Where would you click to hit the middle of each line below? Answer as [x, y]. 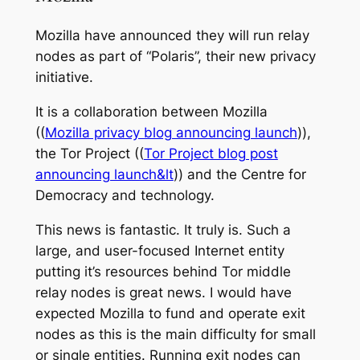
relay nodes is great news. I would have [163, 292]
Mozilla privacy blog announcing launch [171, 132]
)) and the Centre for [239, 174]
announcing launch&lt [104, 174]
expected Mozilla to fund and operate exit [170, 313]
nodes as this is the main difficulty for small [175, 334]
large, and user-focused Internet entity [160, 250]
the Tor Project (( [89, 153]
